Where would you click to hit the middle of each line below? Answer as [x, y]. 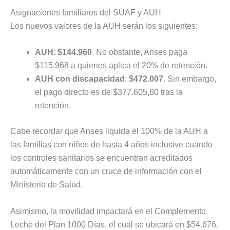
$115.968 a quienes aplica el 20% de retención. [121, 66]
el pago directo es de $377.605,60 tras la [109, 92]
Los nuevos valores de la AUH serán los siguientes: [104, 26]
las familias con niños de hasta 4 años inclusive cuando [111, 145]
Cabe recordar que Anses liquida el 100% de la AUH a [109, 131]
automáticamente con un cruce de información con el [106, 171]
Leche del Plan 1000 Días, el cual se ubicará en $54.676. [114, 224]
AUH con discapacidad [80, 79]
